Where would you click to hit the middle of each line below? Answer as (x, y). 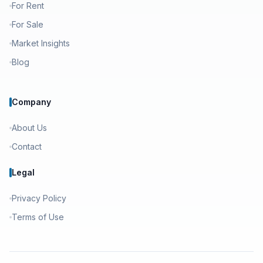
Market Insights (41, 43)
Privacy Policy (39, 198)
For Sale (28, 24)
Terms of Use (38, 217)
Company (31, 102)
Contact (27, 146)
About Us (29, 128)
